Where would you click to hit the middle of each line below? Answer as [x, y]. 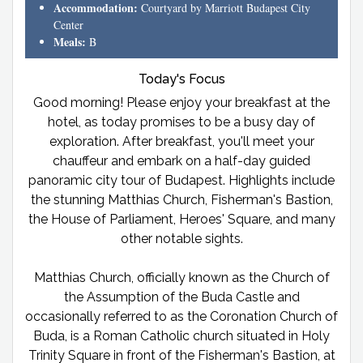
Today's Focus [181, 79]
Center [68, 24]
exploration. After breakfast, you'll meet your [181, 141]
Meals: [71, 41]
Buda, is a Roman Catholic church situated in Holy [181, 335]
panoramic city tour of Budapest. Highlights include [181, 180]
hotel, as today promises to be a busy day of [181, 122]
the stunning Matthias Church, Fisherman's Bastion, [181, 199]
